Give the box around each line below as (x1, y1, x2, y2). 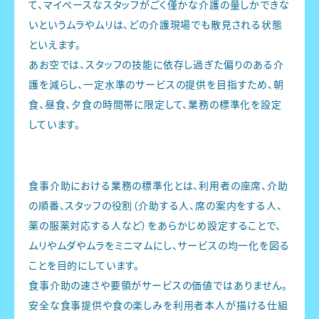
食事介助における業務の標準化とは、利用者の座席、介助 (28, 178, 288, 193)
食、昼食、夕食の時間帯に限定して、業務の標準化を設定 (28, 97, 282, 112)
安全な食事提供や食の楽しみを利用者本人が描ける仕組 (28, 298, 288, 313)
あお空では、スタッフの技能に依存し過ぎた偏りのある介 (28, 57, 284, 72)
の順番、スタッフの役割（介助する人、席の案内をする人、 (28, 198, 283, 213)
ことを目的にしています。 (28, 258, 140, 273)
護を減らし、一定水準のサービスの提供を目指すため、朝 (28, 77, 284, 92)
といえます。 (28, 37, 82, 52)
